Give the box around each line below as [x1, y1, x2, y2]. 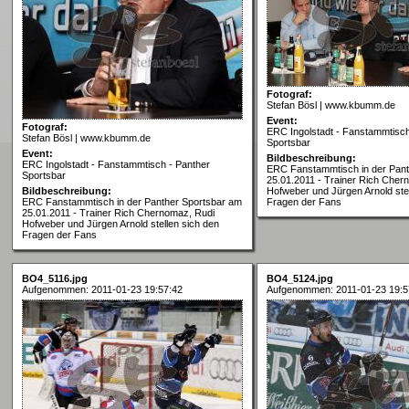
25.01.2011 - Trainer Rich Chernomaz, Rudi [22, 206, 215, 218]
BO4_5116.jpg [22, 272, 88, 284]
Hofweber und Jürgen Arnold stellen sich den [22, 217, 219, 229]
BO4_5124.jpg [267, 272, 333, 284]
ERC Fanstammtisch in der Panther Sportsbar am [22, 195, 242, 207]
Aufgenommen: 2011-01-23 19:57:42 [22, 283, 183, 295]
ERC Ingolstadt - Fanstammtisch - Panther [22, 158, 210, 170]
